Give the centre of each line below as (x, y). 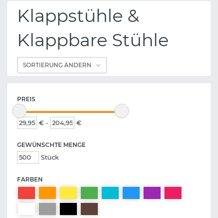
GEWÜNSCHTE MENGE (51, 145)
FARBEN (30, 180)
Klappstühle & (78, 16)
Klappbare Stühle (93, 40)
